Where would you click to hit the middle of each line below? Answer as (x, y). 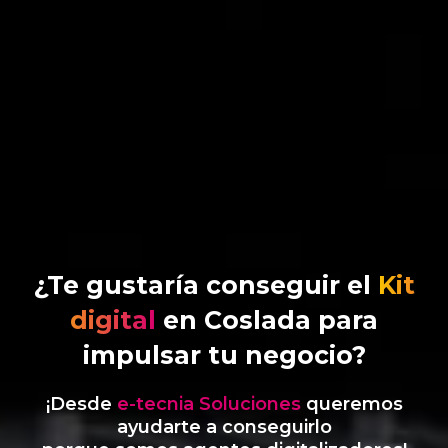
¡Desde (81, 403)
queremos (351, 403)
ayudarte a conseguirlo (224, 426)
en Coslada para (267, 319)
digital (113, 319)
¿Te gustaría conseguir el (205, 284)
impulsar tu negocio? (224, 354)
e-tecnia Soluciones (208, 403)
